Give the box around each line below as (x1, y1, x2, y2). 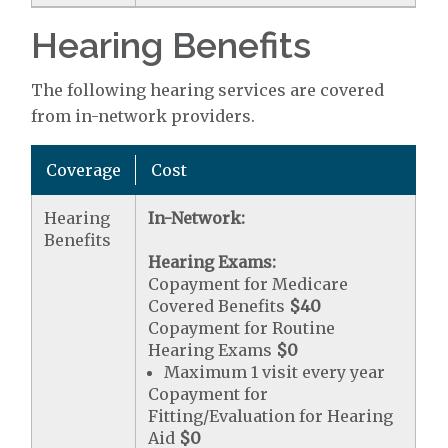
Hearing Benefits (31, 24, 312, 66)
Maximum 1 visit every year (164, 362, 386, 382)
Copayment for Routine (148, 318, 336, 338)
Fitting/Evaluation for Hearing (148, 406, 394, 426)
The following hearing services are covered (31, 80, 385, 100)
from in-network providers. (31, 106, 256, 126)
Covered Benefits (148, 296, 290, 316)
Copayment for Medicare (148, 274, 349, 294)
